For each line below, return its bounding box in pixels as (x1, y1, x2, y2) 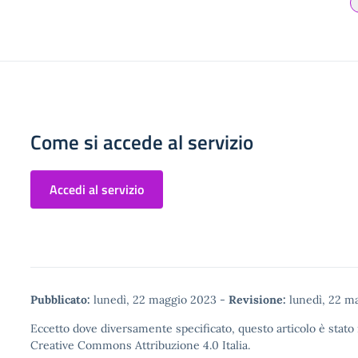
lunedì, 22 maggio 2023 (90, 292, 220, 307)
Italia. (219, 338, 250, 352)
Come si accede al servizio (30, 127, 253, 157)
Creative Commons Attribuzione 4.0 (30, 338, 219, 352)
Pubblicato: (30, 292, 90, 307)
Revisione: (229, 292, 286, 307)
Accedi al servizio (50, 180, 144, 199)
